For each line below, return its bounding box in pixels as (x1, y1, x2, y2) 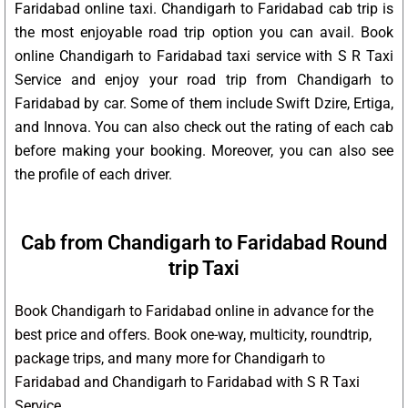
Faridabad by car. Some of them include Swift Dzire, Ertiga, (15, 95, 393, 113)
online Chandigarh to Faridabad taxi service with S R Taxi (15, 47, 393, 66)
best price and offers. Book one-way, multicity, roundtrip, (15, 326, 372, 344)
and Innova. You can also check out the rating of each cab (15, 118, 393, 137)
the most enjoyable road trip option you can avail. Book (15, 24, 393, 42)
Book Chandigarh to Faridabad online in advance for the (15, 302, 373, 321)
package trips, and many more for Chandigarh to (15, 350, 325, 368)
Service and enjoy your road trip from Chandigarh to (15, 71, 393, 89)
